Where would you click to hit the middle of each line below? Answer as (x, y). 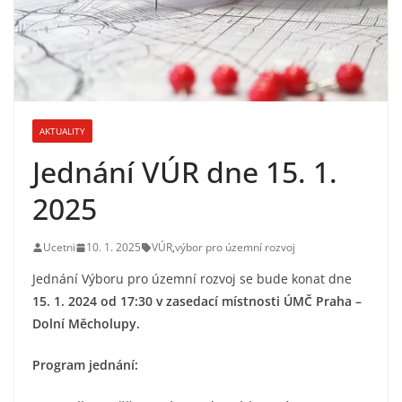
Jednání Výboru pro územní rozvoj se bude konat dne (192, 279)
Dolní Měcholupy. (86, 324)
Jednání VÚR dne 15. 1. (185, 172)
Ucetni (59, 248)
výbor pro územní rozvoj (235, 248)
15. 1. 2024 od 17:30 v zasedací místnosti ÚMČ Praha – (197, 301)
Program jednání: (85, 365)
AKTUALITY (62, 131)
